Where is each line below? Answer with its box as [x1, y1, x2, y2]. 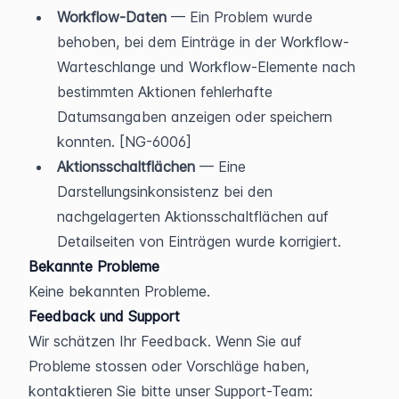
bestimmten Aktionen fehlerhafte [57, 82, 273, 101]
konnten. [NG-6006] [57, 132, 191, 151]
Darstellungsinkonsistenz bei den [57, 182, 273, 200]
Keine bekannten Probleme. [28, 281, 210, 300]
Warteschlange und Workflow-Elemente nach [57, 57, 355, 76]
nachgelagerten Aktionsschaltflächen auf [57, 207, 329, 225]
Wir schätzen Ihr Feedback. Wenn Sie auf [28, 331, 302, 350]
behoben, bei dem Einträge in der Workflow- [57, 32, 349, 51]
